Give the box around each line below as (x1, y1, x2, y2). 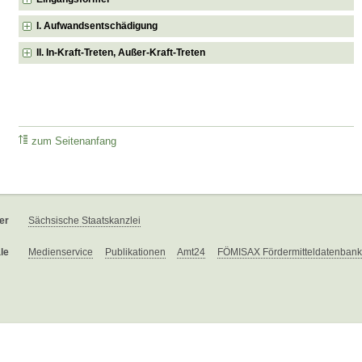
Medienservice (28, 246, 93, 259)
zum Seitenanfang (32, 136, 117, 148)
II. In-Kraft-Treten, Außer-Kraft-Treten (36, 46, 206, 58)
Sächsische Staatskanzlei (28, 215, 141, 227)
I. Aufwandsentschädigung (36, 19, 158, 32)
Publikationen (105, 246, 166, 259)
